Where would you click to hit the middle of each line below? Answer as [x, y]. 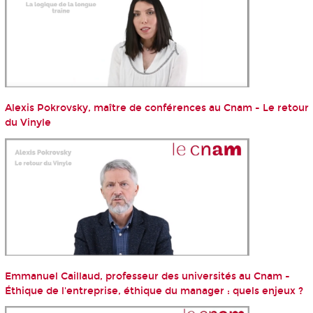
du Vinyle [28, 123]
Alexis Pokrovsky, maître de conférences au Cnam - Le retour [156, 108]
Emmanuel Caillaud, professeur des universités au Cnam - [147, 277]
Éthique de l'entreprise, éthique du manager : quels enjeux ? [154, 291]
